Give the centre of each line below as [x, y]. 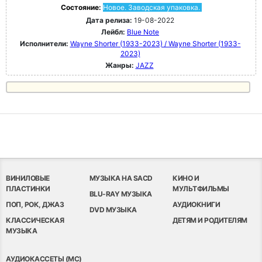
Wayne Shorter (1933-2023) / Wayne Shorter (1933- [155, 44]
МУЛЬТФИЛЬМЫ [201, 189]
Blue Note [143, 32]
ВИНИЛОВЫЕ [28, 178]
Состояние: [82, 7]
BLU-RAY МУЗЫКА [120, 194]
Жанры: [119, 65]
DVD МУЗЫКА [113, 210]
